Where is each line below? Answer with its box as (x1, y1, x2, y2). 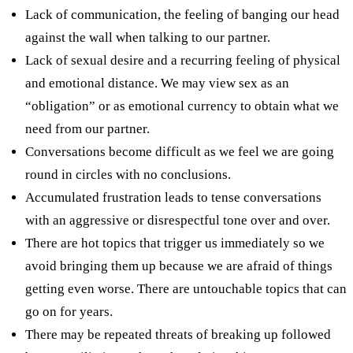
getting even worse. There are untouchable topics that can (25, 281, 347, 296)
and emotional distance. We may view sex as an (25, 75, 289, 91)
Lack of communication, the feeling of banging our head (25, 6, 340, 22)
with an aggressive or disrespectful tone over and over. (25, 212, 330, 228)
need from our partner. (25, 121, 150, 136)
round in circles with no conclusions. (25, 166, 231, 182)
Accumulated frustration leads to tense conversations (25, 189, 321, 205)
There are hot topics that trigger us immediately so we (25, 235, 325, 251)
